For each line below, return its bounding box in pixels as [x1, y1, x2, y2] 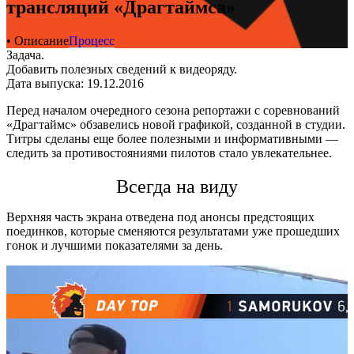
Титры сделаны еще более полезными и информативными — [6, 131, 338, 145]
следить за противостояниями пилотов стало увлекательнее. [6, 145, 332, 160]
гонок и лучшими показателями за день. [6, 238, 223, 252]
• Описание [6, 33, 69, 47]
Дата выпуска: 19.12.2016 [6, 76, 144, 90]
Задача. [6, 47, 44, 62]
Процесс [69, 33, 115, 47]
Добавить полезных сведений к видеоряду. [6, 62, 237, 76]
